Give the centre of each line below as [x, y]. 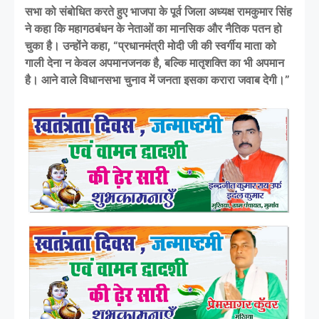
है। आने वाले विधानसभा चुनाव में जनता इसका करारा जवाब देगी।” [157, 80]
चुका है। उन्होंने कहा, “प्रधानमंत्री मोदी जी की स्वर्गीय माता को [151, 46]
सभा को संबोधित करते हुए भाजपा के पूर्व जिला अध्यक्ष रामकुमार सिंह [158, 11]
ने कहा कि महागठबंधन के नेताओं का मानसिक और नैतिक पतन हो [153, 28]
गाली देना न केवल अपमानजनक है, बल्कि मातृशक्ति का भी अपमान [155, 63]
